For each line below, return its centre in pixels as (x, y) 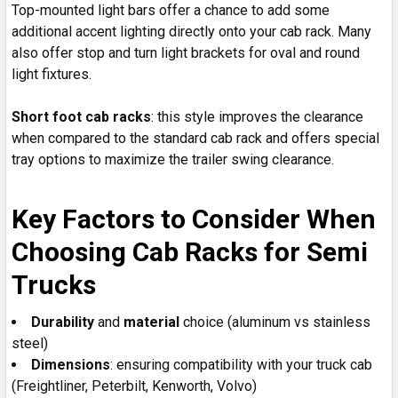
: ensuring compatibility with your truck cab (241, 364)
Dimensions (71, 364)
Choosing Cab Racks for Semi (190, 251)
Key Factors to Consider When (194, 219)
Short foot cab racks (81, 116)
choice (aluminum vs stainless (275, 322)
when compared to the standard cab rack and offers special (195, 138)
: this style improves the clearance (257, 116)
